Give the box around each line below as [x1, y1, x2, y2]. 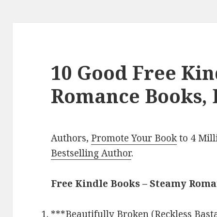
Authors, [51, 132, 92, 145]
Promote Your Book [91, 132, 177, 145]
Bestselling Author [51, 147, 132, 160]
